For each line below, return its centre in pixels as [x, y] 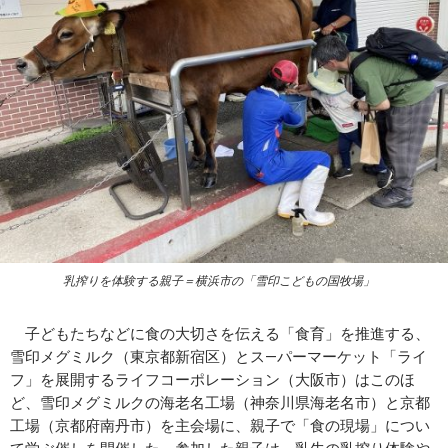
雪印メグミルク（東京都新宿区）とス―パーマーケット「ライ [218, 356]
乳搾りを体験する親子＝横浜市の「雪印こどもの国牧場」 [219, 281]
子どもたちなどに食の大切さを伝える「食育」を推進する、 [220, 333]
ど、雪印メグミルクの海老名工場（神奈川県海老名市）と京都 [220, 402]
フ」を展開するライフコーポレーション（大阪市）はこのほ [212, 379]
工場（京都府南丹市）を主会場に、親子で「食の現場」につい [220, 425]
